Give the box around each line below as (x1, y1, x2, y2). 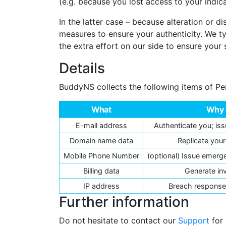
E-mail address (75, 121, 127, 130)
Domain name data (69, 136, 133, 145)
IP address (83, 181, 120, 190)
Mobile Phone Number (63, 151, 139, 160)
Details (59, 59, 105, 77)
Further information (59, 193, 189, 210)
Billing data (83, 166, 120, 175)
